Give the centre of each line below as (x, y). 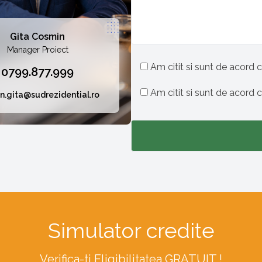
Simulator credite (131, 231)
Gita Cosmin (37, 36)
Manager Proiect (37, 49)
